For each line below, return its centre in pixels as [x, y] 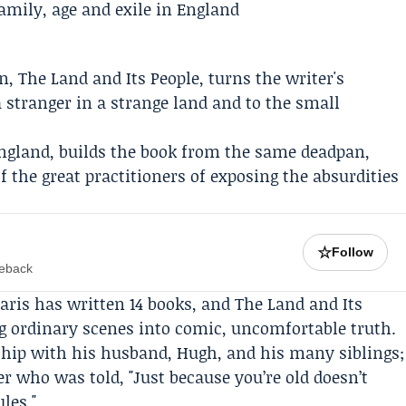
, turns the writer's [272, 78]
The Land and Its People [109, 78]
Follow [353, 252]
